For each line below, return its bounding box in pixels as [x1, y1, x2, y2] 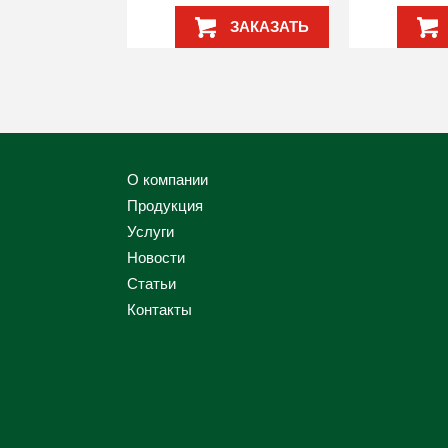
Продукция [127, 194, 203, 216]
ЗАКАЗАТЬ [226, 14, 309, 37]
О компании [127, 168, 208, 190]
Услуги [127, 220, 174, 242]
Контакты [127, 298, 192, 320]
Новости [127, 246, 185, 268]
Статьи [127, 272, 176, 294]
